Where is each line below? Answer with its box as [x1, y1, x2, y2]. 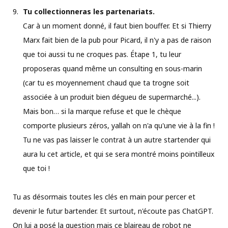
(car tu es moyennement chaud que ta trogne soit [23, 77, 189, 88]
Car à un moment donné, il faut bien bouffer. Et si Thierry [23, 20, 211, 31]
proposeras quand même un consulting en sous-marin [23, 63, 202, 73]
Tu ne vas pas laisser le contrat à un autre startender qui [23, 134, 211, 145]
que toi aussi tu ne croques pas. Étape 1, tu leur [23, 49, 181, 59]
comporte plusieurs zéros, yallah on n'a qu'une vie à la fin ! [23, 120, 215, 130]
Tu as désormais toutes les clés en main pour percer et [13, 191, 195, 202]
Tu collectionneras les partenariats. [23, 6, 155, 16]
